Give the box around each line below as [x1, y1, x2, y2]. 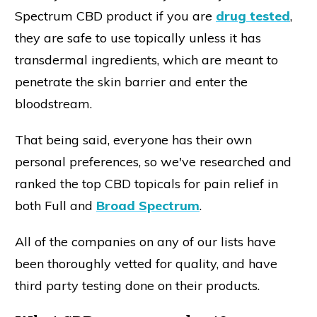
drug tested [216, 8, 290, 25]
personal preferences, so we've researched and [15, 154, 292, 171]
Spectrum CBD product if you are [15, 8, 216, 25]
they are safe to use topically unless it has [15, 30, 261, 47]
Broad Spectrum [96, 197, 200, 214]
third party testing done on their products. [15, 277, 260, 294]
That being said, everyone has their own [15, 132, 252, 149]
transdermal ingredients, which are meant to [15, 52, 278, 69]
